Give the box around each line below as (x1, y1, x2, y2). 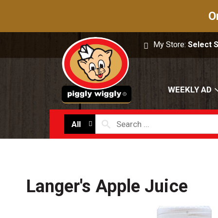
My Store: (153, 40, 188, 49)
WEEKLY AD (168, 85, 212, 95)
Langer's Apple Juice (26, 176, 188, 197)
